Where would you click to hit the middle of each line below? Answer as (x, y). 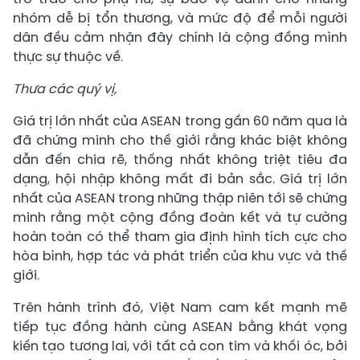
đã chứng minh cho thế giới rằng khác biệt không (180, 140)
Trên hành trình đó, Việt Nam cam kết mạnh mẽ (180, 307)
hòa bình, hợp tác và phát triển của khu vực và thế (180, 256)
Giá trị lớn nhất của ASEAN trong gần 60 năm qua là (180, 121)
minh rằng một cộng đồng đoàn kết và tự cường (180, 217)
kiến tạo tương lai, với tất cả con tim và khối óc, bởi (180, 346)
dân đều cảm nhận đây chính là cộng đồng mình (180, 37)
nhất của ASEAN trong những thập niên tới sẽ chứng (180, 198)
